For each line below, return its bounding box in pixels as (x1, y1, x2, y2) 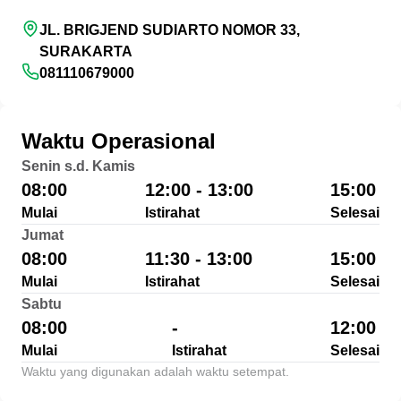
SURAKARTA (39, 44, 132, 59)
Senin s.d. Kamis (21, 158, 135, 174)
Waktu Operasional (21, 129, 216, 153)
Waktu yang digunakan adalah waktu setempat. (21, 364, 289, 379)
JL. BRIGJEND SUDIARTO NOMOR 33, (39, 22, 300, 38)
